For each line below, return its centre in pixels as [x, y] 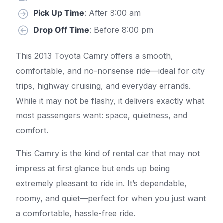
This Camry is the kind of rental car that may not [108, 154]
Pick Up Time [59, 13]
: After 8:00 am [112, 13]
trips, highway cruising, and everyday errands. [103, 86]
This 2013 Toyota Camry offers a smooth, [95, 56]
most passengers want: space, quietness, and [102, 116]
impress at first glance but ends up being [93, 168]
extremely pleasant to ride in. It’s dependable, [101, 183]
